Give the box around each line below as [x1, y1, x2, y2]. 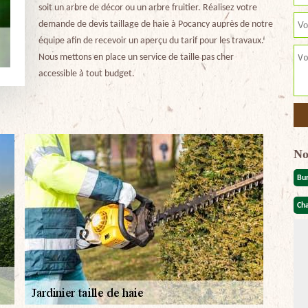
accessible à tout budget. [38, 69, 135, 79]
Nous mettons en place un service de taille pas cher [38, 52, 234, 63]
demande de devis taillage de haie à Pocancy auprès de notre [38, 19, 273, 30]
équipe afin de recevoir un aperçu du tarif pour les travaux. [38, 36, 264, 46]
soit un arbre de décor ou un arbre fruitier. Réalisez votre [38, 3, 257, 13]
